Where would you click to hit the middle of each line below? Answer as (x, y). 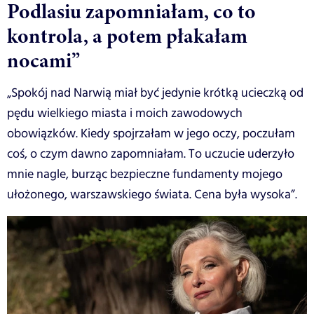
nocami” (43, 60)
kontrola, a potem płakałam (127, 35)
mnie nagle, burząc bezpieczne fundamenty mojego (145, 174)
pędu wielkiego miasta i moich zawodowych (125, 113)
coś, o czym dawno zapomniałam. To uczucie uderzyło (151, 154)
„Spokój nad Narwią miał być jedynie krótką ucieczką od (155, 93)
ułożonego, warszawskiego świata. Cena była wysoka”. (152, 194)
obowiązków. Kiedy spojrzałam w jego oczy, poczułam (151, 134)
